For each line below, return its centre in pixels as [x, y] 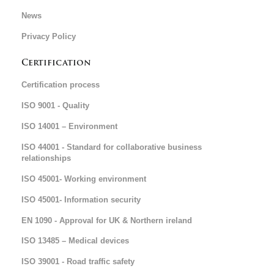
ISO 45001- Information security [81, 200]
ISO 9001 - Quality [55, 106]
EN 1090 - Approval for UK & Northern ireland [107, 220]
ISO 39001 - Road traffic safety [78, 261]
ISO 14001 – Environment [69, 126]
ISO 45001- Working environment [84, 179]
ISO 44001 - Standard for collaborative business [112, 147]
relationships [46, 158]
